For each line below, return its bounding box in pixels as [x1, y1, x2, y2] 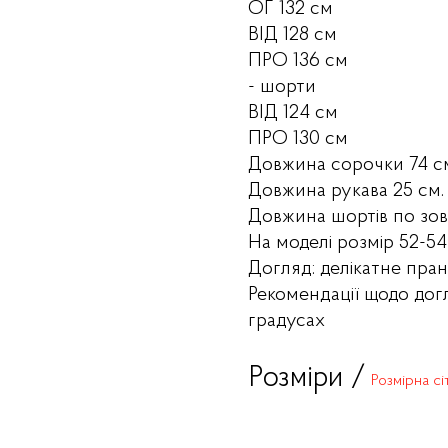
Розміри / [248, 363, 367, 395]
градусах [248, 311, 326, 332]
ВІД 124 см [248, 103, 339, 124]
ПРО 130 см [248, 129, 349, 150]
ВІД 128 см [248, 25, 338, 46]
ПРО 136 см [248, 51, 349, 72]
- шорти [248, 77, 317, 98]
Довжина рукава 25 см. [248, 181, 445, 202]
